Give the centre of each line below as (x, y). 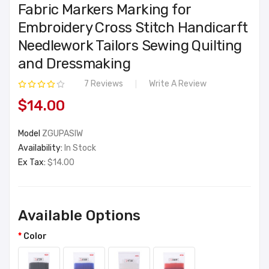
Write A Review (178, 83)
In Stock (80, 148)
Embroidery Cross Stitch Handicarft (133, 27)
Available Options (79, 215)
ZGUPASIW (62, 133)
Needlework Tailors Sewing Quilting (130, 45)
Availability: (41, 148)
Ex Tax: (33, 162)
